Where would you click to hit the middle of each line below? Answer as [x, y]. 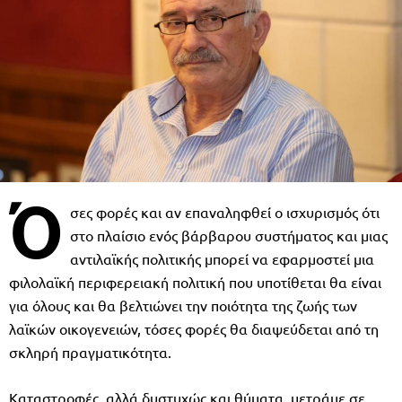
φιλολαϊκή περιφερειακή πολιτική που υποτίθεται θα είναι [195, 281]
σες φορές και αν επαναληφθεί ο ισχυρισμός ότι [225, 211]
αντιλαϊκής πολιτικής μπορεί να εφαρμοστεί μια [222, 258]
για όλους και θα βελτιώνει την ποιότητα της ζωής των [183, 305]
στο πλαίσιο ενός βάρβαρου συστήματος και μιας [229, 235]
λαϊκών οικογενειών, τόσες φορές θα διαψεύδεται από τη [194, 328]
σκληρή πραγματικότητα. [90, 351]
